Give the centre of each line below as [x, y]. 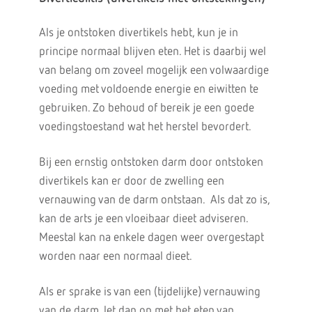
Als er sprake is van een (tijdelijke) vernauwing [149, 292]
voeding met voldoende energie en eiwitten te [148, 89]
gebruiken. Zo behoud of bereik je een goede [146, 108]
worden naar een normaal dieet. [115, 257]
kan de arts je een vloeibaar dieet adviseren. [143, 219]
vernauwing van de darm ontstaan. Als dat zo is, [154, 200]
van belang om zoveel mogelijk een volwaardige [154, 71]
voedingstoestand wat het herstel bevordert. [145, 127]
